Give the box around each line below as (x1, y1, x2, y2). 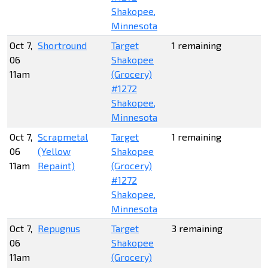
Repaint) (38, 160, 75, 172)
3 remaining (172, 223, 223, 234)
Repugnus (38, 223, 80, 234)
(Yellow (38, 145, 71, 157)
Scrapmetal (38, 131, 88, 143)
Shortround (38, 39, 87, 51)
